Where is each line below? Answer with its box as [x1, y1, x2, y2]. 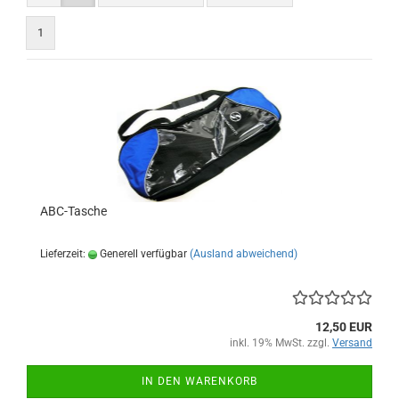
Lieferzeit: [40, 248, 88, 261]
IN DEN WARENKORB [142, 375, 257, 388]
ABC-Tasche [40, 204, 107, 219]
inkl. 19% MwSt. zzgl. [230, 337, 332, 350]
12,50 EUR [315, 320, 372, 335]
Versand [332, 337, 372, 350]
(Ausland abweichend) [190, 248, 297, 261]
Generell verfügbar [97, 248, 187, 261]
